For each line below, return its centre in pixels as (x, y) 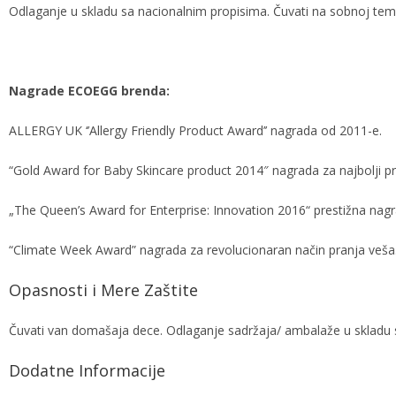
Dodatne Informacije (87, 370)
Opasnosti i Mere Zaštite (103, 290)
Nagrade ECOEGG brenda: (89, 91)
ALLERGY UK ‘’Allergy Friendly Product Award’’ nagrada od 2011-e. (195, 130)
